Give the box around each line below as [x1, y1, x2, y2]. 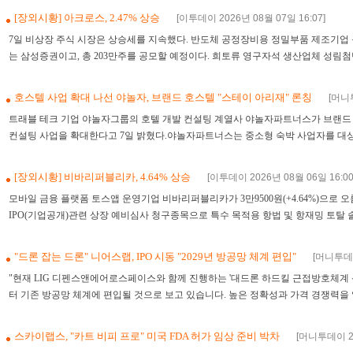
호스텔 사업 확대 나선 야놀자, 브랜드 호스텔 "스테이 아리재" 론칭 [14, 91, 314, 103]
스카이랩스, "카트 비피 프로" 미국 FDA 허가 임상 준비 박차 [14, 330, 282, 342]
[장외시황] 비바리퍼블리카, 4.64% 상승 [14, 171, 193, 183]
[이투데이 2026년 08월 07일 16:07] [176, 13, 325, 24]
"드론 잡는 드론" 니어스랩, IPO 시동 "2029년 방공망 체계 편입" [14, 251, 299, 262]
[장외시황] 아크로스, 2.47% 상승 [14, 12, 162, 24]
